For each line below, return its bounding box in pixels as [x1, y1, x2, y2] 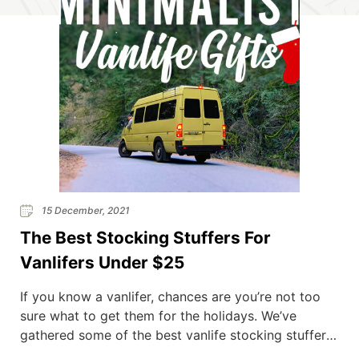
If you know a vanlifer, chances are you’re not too [20, 288, 321, 305]
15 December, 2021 [39, 204, 130, 216]
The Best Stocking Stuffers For [20, 227, 271, 248]
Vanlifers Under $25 [20, 252, 184, 272]
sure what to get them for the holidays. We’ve [20, 307, 296, 324]
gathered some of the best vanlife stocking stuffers [20, 326, 333, 343]
